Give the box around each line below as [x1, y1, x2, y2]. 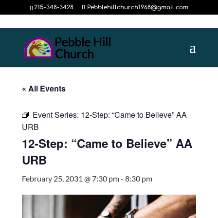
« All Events [21, 83, 66, 94]
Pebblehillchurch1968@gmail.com [87, 4, 188, 11]
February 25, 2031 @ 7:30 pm [21, 174, 119, 183]
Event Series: [32, 109, 81, 120]
